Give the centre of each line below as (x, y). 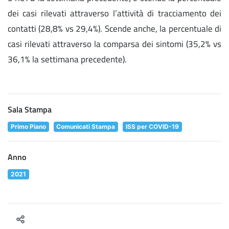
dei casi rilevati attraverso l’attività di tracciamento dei (114, 13)
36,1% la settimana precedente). (67, 59)
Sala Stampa (30, 109)
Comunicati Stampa (86, 126)
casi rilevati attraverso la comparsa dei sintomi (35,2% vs (114, 43)
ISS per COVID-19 (152, 126)
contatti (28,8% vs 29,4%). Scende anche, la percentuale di (114, 28)
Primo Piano (28, 126)
